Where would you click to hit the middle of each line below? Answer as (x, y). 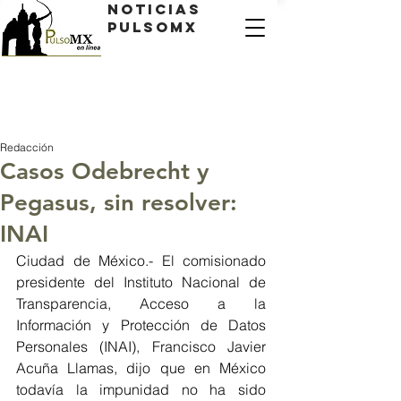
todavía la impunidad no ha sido (141, 389)
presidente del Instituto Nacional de (141, 282)
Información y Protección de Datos (141, 325)
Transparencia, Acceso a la (141, 303)
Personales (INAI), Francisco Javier (141, 346)
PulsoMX (153, 27)
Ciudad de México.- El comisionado (141, 260)
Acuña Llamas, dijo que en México (141, 368)
